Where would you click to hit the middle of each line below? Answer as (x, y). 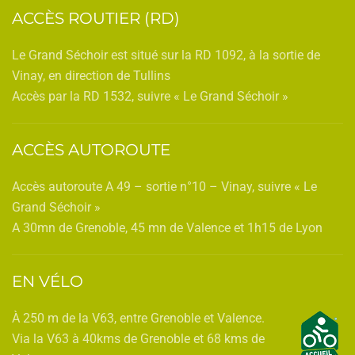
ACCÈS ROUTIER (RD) (96, 18)
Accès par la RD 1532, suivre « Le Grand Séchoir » (150, 96)
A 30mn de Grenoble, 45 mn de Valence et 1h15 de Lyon (167, 228)
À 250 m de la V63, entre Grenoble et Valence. (138, 318)
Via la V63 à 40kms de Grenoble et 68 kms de (138, 339)
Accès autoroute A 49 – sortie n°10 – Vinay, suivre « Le (164, 187)
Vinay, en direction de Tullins (91, 76)
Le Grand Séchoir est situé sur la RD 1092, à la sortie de (166, 55)
